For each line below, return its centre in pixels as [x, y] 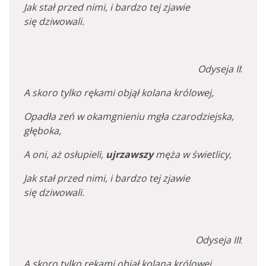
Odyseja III [218, 240]
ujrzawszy [129, 154]
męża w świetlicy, [192, 154]
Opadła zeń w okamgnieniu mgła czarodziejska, [129, 116]
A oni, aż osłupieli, [65, 154]
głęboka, [42, 131]
